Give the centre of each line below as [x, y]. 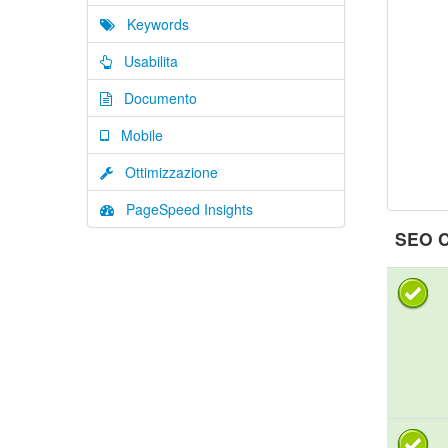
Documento [154, 98]
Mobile [136, 135]
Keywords [152, 24]
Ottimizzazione [165, 172]
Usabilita [145, 61]
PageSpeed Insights [183, 209]
